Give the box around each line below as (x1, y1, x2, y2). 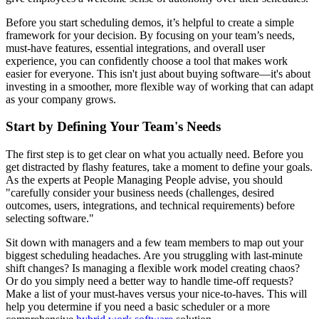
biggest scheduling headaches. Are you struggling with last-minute (6, 249, 303, 262)
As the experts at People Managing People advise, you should (6, 174, 283, 187)
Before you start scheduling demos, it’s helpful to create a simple (6, 16, 294, 28)
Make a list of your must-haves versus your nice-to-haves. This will (6, 288, 307, 300)
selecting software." (6, 212, 94, 225)
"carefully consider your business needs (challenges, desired (6, 187, 274, 199)
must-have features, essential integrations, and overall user (6, 41, 265, 54)
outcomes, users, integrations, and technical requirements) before (6, 199, 295, 212)
